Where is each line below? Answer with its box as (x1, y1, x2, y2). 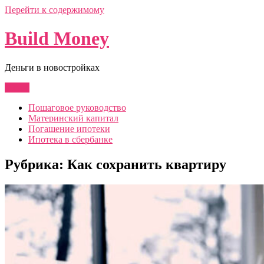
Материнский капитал (28, 113, 118, 123)
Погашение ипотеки (28, 123, 110, 134)
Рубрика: (5, 156, 67, 172)
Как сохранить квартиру (67, 156, 226, 172)
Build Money (5, 28, 109, 49)
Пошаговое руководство (28, 102, 126, 113)
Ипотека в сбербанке (28, 134, 113, 144)
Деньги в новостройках (5, 62, 100, 72)
